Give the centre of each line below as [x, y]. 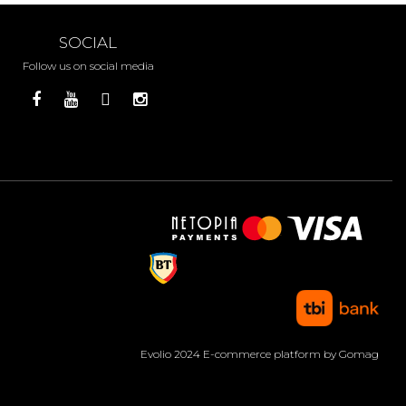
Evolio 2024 [172, 354]
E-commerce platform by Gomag [291, 354]
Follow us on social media [88, 66]
